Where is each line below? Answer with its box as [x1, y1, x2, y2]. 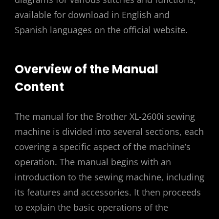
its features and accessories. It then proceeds [15, 186, 201, 198]
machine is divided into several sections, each [15, 125, 204, 137]
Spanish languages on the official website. [15, 24, 188, 36]
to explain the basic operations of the [15, 201, 168, 213]
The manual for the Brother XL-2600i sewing [15, 110, 195, 122]
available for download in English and [15, 9, 170, 21]
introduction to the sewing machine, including [15, 171, 204, 183]
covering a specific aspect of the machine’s [15, 140, 191, 153]
